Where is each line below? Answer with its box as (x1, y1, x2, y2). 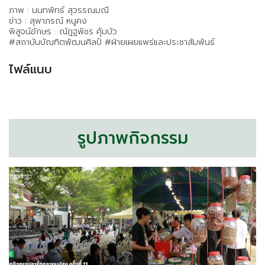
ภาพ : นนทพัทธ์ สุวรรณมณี (9, 4, 112, 17)
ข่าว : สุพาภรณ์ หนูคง (9, 14, 87, 27)
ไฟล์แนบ (9, 60, 52, 78)
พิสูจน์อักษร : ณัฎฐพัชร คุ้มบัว (9, 25, 117, 38)
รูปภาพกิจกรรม (77, 125, 188, 151)
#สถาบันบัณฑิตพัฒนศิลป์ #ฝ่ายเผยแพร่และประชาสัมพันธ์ (9, 35, 215, 49)
